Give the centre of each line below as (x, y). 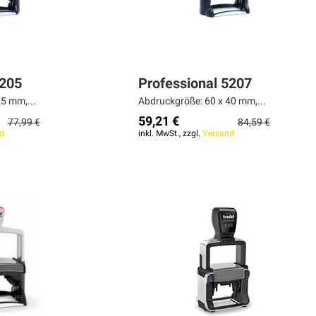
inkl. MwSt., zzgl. (170, 134)
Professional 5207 (195, 84)
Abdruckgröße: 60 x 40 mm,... (202, 101)
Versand (218, 134)
